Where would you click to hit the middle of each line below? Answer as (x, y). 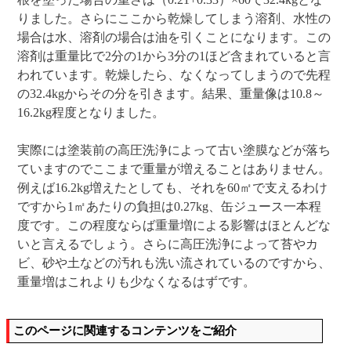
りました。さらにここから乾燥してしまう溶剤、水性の (174, 18)
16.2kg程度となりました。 (91, 112)
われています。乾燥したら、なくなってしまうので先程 (174, 74)
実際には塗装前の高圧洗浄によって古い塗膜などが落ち (174, 150)
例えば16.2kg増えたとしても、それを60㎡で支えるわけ (173, 187)
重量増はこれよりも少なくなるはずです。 (137, 281)
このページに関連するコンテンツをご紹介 (125, 330)
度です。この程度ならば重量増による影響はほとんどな (174, 225)
